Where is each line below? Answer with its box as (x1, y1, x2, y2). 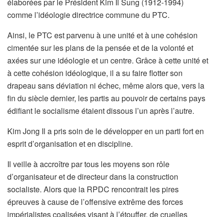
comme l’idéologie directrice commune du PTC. (7, 9, 170, 20)
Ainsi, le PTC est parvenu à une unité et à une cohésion (7, 29, 198, 41)
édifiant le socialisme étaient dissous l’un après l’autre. (7, 105, 194, 116)
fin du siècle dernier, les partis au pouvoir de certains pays (7, 92, 205, 104)
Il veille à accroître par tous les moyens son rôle (7, 158, 170, 170)
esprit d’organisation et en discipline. (7, 138, 133, 149)
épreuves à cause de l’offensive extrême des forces (7, 196, 183, 207)
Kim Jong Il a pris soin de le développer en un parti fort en (7, 125, 204, 137)
